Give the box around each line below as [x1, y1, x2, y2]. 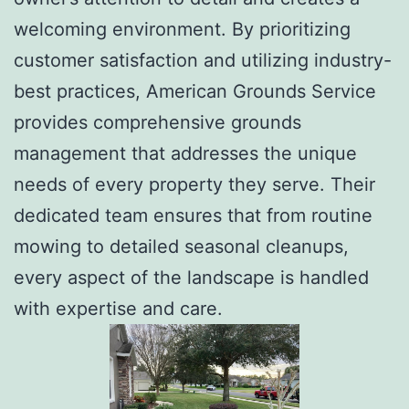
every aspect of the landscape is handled [14, 266, 369, 288]
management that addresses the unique [14, 142, 357, 164]
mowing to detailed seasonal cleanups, [14, 235, 349, 257]
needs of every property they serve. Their [14, 173, 375, 195]
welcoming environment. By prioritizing [14, 17, 351, 40]
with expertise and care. [14, 297, 223, 320]
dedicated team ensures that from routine [14, 204, 372, 226]
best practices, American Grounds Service [14, 79, 376, 102]
